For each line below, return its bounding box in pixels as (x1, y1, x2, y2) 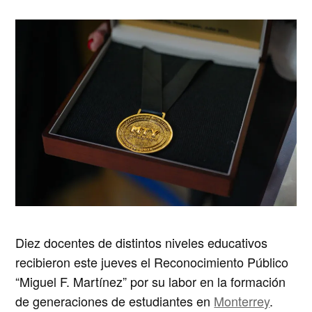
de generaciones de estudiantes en (15, 291, 214, 310)
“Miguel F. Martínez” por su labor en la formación (15, 272, 286, 290)
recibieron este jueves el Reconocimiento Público (15, 252, 289, 271)
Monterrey (214, 291, 270, 310)
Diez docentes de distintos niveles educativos (15, 233, 268, 251)
